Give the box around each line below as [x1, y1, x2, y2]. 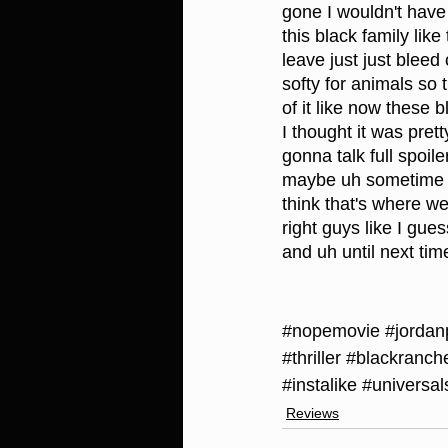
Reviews [286, 405, 339, 422]
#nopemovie [282, 321, 380, 342]
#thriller [282, 348, 341, 369]
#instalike [282, 375, 357, 396]
